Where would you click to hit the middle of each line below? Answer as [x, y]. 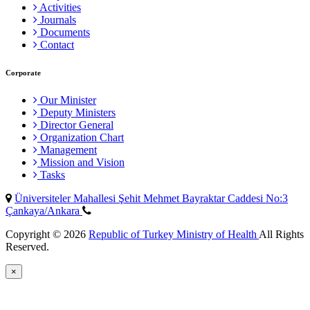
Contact [56, 44]
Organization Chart [81, 137]
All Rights [281, 234]
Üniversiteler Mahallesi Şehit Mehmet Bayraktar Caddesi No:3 [151, 198]
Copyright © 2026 [47, 234]
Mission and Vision [81, 162]
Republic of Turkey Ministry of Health [174, 234]
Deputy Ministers [76, 112]
